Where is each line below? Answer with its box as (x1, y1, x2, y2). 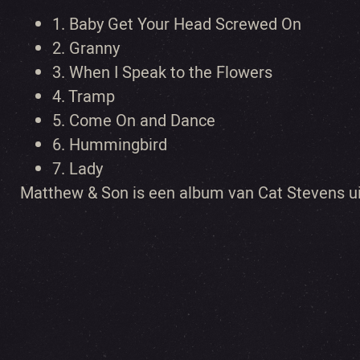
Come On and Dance (69, 109, 215, 132)
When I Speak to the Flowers (69, 61, 272, 84)
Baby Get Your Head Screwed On (69, 13, 301, 35)
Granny (69, 37, 120, 59)
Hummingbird (69, 133, 167, 156)
